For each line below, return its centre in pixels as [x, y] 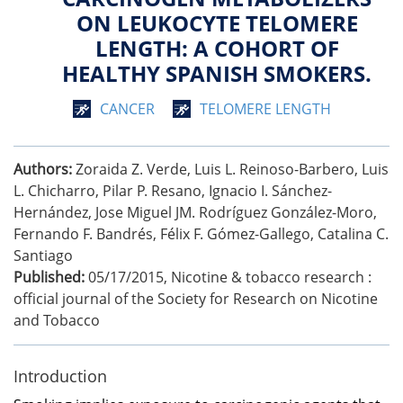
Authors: [43, 169]
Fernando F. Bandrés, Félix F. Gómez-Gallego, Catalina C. [201, 233]
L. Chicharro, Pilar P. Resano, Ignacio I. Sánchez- [173, 190]
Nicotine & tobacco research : [271, 277]
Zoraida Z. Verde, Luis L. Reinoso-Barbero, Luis [232, 169]
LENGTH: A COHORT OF [217, 48]
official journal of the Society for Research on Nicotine [196, 298]
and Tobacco [57, 320]
